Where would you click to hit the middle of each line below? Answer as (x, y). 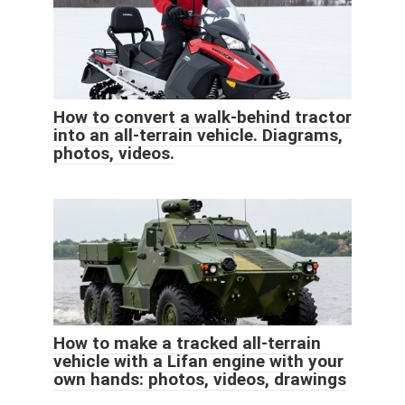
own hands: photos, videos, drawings (200, 379)
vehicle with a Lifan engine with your (198, 361)
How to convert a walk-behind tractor (202, 117)
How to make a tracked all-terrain (187, 343)
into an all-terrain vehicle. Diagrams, (198, 135)
